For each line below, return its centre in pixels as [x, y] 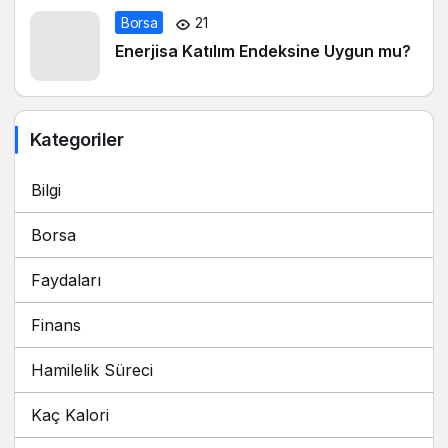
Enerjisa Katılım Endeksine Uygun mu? [263, 51]
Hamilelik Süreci [92, 370]
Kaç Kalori [70, 415]
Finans [56, 325]
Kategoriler [77, 140]
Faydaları [66, 280]
